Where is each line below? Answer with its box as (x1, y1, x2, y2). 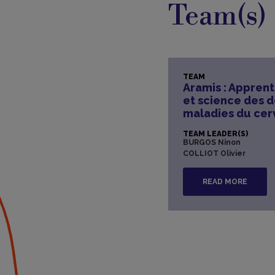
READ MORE (202, 177, 247, 186)
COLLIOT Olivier (182, 149, 246, 158)
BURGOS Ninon (182, 137, 241, 147)
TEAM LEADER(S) (182, 129, 248, 138)
